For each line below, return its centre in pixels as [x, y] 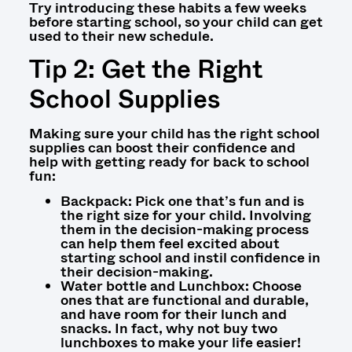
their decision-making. [138, 272]
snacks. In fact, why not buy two [169, 329]
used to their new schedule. [121, 36]
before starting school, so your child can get [176, 22]
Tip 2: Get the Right [145, 69]
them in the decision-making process [184, 230]
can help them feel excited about [170, 244]
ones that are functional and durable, [184, 301]
